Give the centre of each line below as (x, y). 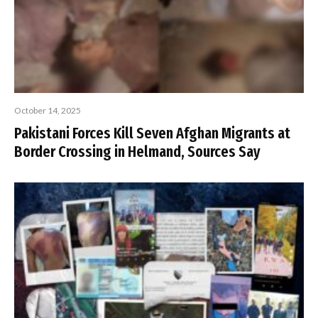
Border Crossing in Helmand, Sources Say (137, 152)
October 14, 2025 (48, 111)
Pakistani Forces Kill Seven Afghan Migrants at (152, 133)
